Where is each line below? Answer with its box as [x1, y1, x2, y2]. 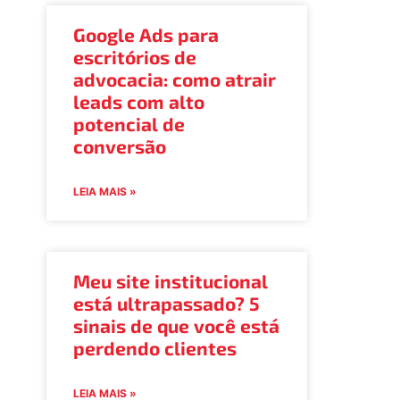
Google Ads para [72, 22, 219, 46]
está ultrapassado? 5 [72, 291, 260, 314]
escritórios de [72, 45, 196, 68]
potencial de [72, 112, 185, 135]
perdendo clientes [72, 336, 237, 359]
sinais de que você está [72, 313, 279, 337]
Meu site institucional [72, 269, 268, 292]
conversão [72, 134, 166, 157]
